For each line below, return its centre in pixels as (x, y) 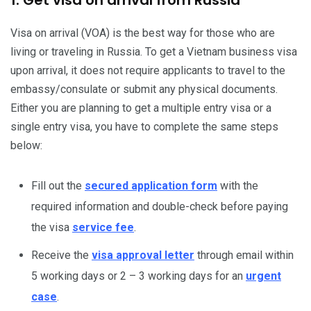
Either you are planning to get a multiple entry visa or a (141, 108)
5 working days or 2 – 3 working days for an (138, 276)
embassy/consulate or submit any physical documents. (144, 89)
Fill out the (57, 185)
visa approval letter (143, 255)
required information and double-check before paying (160, 206)
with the (238, 185)
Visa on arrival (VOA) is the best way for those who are (143, 33)
